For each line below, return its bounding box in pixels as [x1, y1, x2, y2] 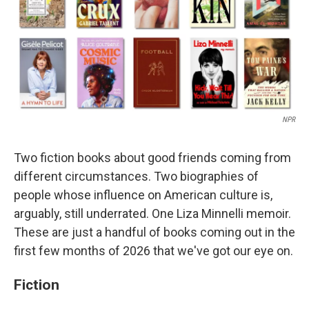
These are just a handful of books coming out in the [14, 225, 295, 240]
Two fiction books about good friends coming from [14, 150, 291, 166]
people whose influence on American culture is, [14, 188, 272, 203]
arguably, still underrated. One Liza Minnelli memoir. [14, 206, 291, 221]
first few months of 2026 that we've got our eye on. [14, 243, 293, 259]
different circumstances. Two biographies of [14, 169, 259, 184]
